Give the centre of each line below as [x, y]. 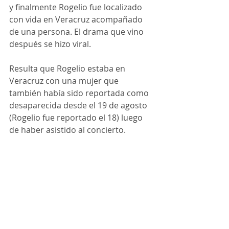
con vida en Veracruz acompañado [77, 19]
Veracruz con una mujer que [65, 81]
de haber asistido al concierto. [67, 130]
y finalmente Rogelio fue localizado [77, 7]
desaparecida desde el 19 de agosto [79, 105]
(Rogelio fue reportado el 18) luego [77, 117]
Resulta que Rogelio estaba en [68, 68]
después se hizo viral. [50, 44]
